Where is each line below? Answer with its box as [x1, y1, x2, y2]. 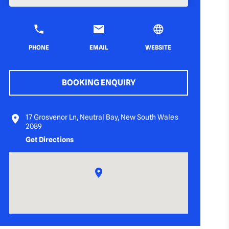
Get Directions [26, 135, 74, 144]
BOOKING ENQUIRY [62, 78, 136, 87]
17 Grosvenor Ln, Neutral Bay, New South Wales [26, 113, 178, 121]
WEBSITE [145, 43, 172, 51]
